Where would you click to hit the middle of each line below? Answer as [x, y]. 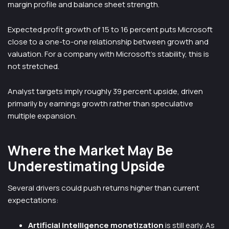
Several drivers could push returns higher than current [104, 188]
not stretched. [33, 66]
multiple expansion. [42, 116]
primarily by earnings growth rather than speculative [100, 104]
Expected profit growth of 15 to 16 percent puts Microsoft [110, 29]
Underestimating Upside [86, 166]
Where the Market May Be [90, 150]
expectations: [33, 200]
